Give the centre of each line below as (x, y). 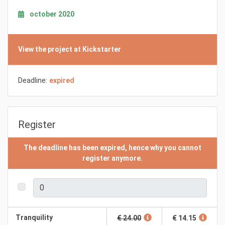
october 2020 (52, 14)
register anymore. (113, 158)
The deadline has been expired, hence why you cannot (113, 147)
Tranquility (34, 217)
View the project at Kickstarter (70, 49)
